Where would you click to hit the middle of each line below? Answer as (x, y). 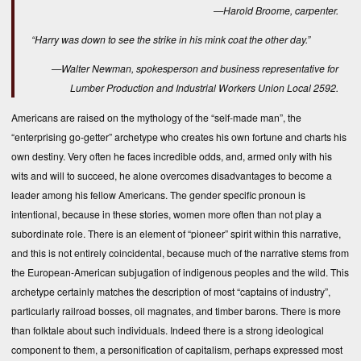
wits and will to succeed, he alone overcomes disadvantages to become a (172, 175)
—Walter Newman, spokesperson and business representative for (195, 68)
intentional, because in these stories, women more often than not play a (166, 214)
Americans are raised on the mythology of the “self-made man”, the (156, 117)
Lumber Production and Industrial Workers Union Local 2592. (204, 88)
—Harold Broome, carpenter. (276, 10)
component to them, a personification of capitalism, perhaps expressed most (177, 349)
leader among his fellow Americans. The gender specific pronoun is (158, 194)
